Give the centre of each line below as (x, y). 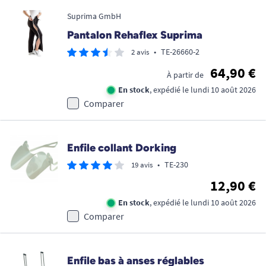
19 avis (142, 165)
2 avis (140, 52)
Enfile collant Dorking (122, 148)
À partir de (185, 75)
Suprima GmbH (94, 16)
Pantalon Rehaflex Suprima (135, 35)
